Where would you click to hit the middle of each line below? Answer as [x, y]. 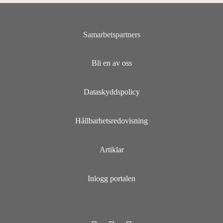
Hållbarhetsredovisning [111, 120]
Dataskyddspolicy [111, 92]
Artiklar [111, 149]
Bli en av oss [111, 63]
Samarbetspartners [111, 34]
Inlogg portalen [111, 178]
